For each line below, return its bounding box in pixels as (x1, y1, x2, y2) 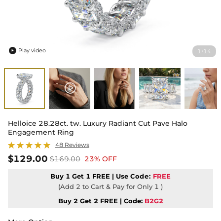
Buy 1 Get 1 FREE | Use (50, 172, 130, 181)
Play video (18, 47, 46, 54)
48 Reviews (55, 141, 89, 149)
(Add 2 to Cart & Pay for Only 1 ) (58, 183, 163, 191)
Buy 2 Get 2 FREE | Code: (58, 197, 143, 205)
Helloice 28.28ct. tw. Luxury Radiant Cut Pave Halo (8, 119, 187, 128)
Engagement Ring (8, 128, 74, 137)
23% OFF (84, 154, 117, 164)
